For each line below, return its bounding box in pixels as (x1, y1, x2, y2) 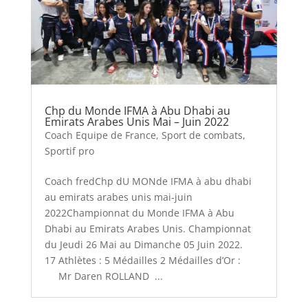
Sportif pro (44, 144, 94, 158)
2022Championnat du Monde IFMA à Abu (44, 206, 234, 220)
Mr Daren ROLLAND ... (44, 269, 163, 283)
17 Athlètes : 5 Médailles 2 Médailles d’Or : (44, 254, 260, 267)
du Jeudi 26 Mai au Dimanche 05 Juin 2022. (44, 238, 243, 252)
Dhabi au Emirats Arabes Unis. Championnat (44, 222, 251, 236)
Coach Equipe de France (44, 129, 156, 142)
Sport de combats (161, 129, 243, 142)
